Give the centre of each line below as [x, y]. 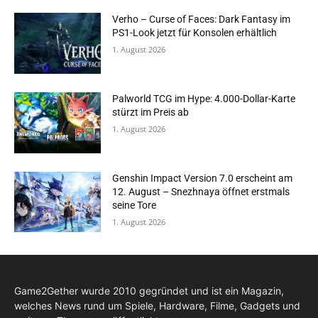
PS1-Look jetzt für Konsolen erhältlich [195, 33]
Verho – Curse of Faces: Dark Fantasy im [202, 20]
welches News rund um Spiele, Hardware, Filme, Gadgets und [157, 306]
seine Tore [135, 205]
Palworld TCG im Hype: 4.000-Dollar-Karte [204, 99]
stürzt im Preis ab [151, 113]
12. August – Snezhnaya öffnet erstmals [201, 191]
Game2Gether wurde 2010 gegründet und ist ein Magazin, [149, 291]
